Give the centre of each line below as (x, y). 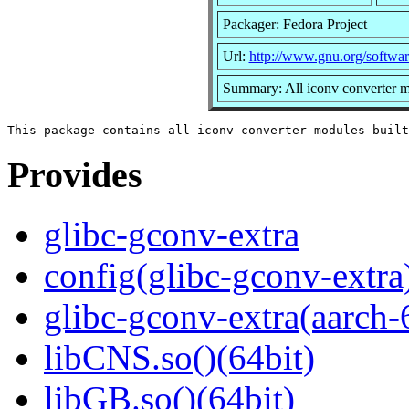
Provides (75, 175)
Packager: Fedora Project (294, 24)
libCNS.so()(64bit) (179, 358)
